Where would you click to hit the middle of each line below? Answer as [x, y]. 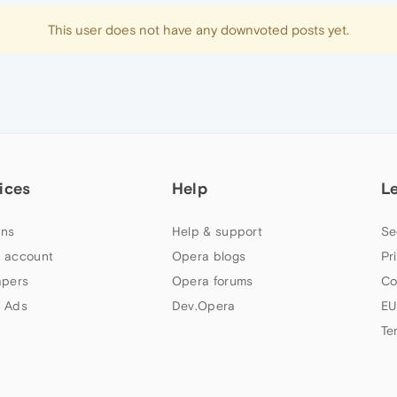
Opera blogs [209, 256]
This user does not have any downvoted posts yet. [198, 30]
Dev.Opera [203, 306]
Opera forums [212, 281]
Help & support [217, 231]
